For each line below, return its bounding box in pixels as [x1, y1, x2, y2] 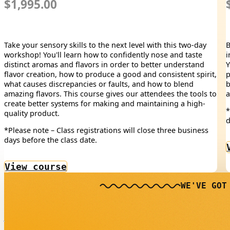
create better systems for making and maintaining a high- [4, 98, 205, 108]
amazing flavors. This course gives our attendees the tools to [4, 88, 217, 99]
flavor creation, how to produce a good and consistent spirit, [4, 69, 217, 79]
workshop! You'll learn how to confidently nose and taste [4, 49, 202, 60]
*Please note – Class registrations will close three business [4, 125, 208, 136]
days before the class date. [4, 135, 97, 145]
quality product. [4, 108, 60, 118]
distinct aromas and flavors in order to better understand [4, 59, 204, 69]
